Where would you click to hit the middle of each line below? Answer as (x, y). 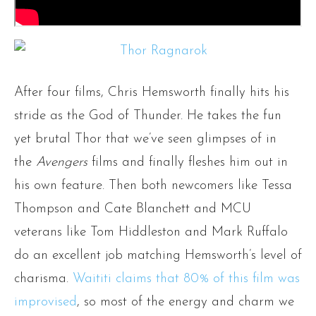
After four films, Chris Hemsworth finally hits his (152, 93)
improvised (45, 303)
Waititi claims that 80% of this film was (186, 279)
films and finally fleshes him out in (188, 163)
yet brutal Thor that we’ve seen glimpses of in (145, 140)
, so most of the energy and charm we (186, 303)
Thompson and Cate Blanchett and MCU (133, 209)
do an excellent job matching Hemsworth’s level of (158, 256)
